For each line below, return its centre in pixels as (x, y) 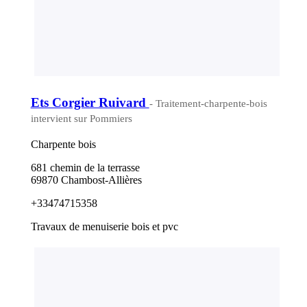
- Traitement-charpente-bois (208, 103)
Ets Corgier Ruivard (90, 102)
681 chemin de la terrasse (85, 167)
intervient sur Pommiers (81, 118)
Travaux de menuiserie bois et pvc (104, 226)
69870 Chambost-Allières (86, 180)
